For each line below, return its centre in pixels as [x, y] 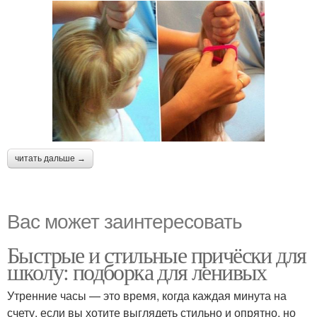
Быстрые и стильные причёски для [157, 254]
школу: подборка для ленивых [137, 271]
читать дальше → [50, 158]
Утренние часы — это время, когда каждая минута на [147, 295]
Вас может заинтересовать [125, 220]
